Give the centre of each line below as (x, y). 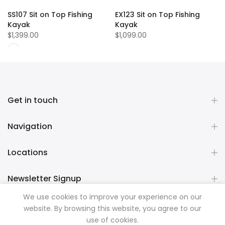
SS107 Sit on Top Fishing (50, 15)
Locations (28, 153)
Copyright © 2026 (44, 213)
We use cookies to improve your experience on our (113, 197)
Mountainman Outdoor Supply (129, 213)
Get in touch (33, 100)
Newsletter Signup (44, 179)
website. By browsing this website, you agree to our (113, 208)
